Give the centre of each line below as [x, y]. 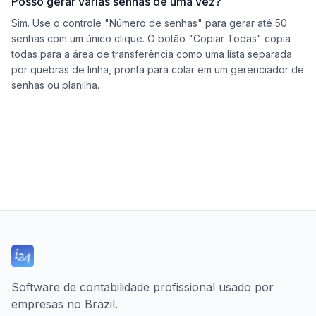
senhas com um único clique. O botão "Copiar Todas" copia [151, 38]
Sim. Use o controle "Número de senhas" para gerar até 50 [149, 23]
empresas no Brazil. [65, 304]
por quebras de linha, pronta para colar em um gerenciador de [158, 69]
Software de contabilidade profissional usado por [142, 287]
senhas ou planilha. [55, 85]
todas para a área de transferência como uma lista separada [152, 54]
